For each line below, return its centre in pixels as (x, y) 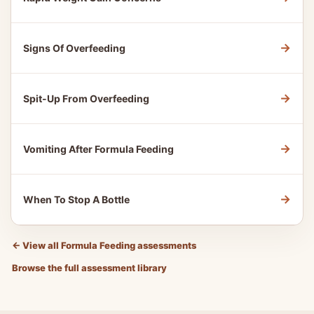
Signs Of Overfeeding (74, 48)
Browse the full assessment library (89, 268)
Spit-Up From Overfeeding (86, 98)
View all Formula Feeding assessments (108, 245)
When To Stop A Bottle (76, 199)
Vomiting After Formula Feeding (98, 149)
